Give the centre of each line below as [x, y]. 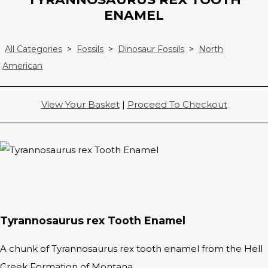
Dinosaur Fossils [151, 49]
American [22, 66]
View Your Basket [80, 105]
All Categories [33, 49]
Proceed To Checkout [177, 105]
